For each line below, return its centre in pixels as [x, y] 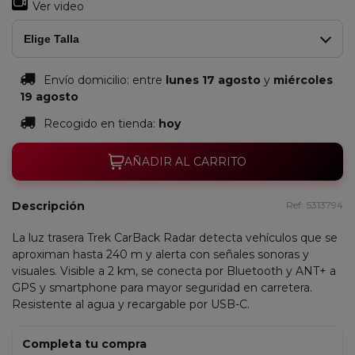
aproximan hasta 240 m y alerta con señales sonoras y [160, 254]
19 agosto [49, 97]
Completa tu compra [84, 344]
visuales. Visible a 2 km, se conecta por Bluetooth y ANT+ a [174, 271]
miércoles [303, 80]
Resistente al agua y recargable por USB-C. [131, 304]
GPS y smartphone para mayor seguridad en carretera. [162, 288]
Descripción [48, 206]
